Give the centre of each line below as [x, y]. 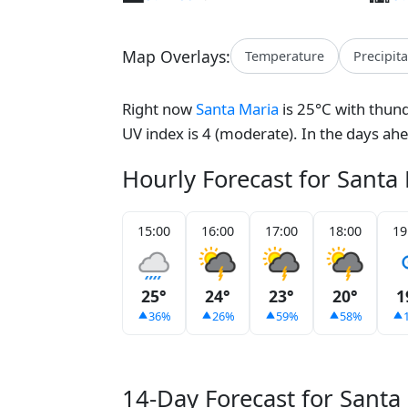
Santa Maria [237, 109]
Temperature [285, 56]
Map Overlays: [176, 56]
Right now [159, 109]
